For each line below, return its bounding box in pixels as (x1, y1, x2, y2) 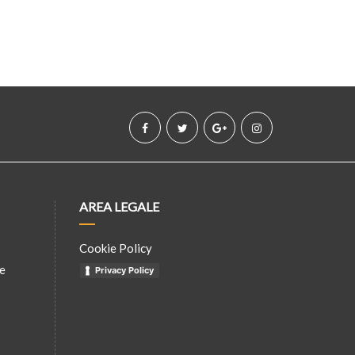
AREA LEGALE (78, 199, 159, 215)
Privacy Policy (94, 265, 154, 277)
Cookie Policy (78, 241, 152, 256)
